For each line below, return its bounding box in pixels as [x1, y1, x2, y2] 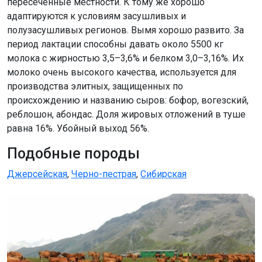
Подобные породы [7, 144, 140, 162]
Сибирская [140, 168, 187, 180]
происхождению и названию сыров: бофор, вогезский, [7, 94, 249, 106]
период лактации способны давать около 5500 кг [7, 38, 223, 50]
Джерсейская [7, 168, 67, 180]
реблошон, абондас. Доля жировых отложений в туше [7, 108, 246, 120]
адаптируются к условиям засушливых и [7, 10, 186, 22]
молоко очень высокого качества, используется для [7, 66, 236, 78]
